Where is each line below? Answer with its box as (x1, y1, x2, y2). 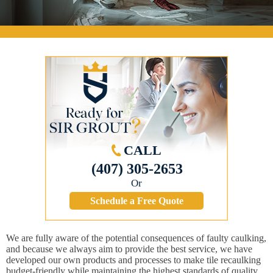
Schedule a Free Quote (90, 196, 183, 207)
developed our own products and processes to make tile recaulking (6, 255, 261, 266)
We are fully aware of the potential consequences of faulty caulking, (6, 233, 266, 244)
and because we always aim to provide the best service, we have (6, 244, 252, 255)
